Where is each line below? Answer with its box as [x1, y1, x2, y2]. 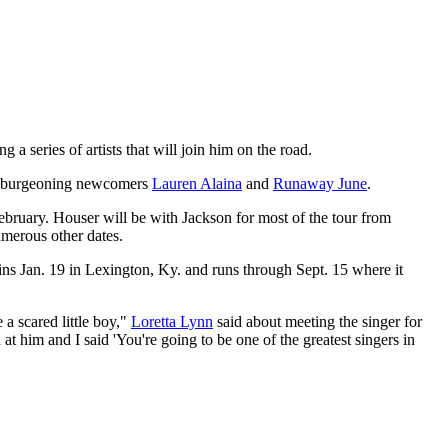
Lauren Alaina [152, 175, 242, 193]
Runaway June [273, 175, 367, 193]
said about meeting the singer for [213, 313, 422, 331]
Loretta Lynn [131, 313, 213, 331]
